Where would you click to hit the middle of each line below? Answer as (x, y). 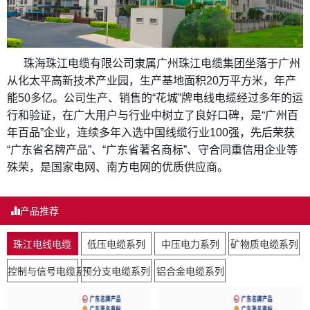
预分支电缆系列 (117, 271)
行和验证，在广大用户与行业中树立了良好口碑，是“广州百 (153, 116)
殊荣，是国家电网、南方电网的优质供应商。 (118, 167)
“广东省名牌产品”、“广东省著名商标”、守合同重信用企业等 (152, 150)
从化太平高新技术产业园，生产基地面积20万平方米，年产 (152, 81)
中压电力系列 (190, 244)
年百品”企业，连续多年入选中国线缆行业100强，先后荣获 (151, 133)
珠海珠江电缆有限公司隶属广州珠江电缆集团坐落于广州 (162, 64)
